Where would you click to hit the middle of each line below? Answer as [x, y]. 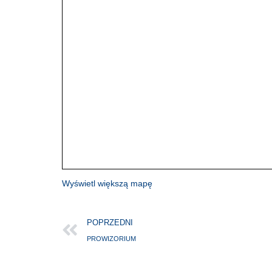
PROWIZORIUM [111, 239]
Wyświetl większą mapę [107, 184]
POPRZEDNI [110, 223]
